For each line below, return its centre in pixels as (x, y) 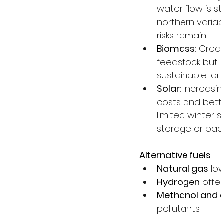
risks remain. (182, 36)
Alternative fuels (175, 155)
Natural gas (183, 169)
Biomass (176, 49)
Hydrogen (178, 182)
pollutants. (179, 209)
